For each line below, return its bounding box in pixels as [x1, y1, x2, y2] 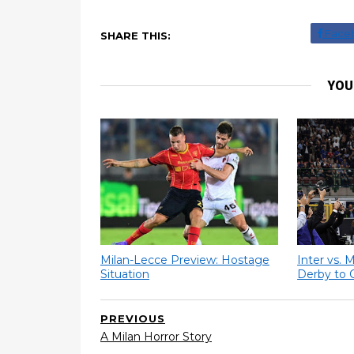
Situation [100, 266, 149, 281]
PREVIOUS [100, 312, 165, 325]
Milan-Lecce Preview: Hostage [100, 252, 269, 267]
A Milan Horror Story [100, 330, 212, 344]
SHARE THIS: [100, 29, 171, 42]
